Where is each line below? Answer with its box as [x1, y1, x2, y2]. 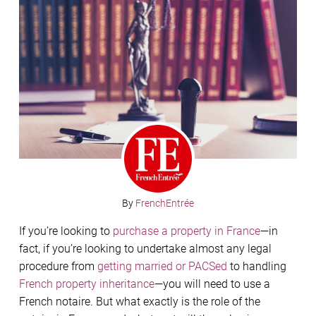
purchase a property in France [113, 224, 260, 238]
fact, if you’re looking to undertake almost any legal [19, 241, 272, 255]
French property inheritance [19, 276, 154, 291]
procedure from [19, 259, 97, 273]
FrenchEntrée [135, 197, 194, 209]
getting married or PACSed [97, 259, 227, 273]
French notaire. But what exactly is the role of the [19, 294, 260, 308]
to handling [227, 259, 286, 273]
